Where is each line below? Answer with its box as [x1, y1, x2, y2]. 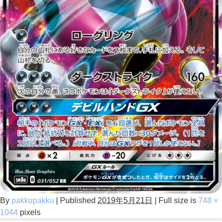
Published [60, 196, 96, 205]
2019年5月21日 [98, 196, 153, 205]
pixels [18, 208, 41, 217]
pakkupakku [11, 196, 54, 205]
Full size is [157, 196, 198, 205]
